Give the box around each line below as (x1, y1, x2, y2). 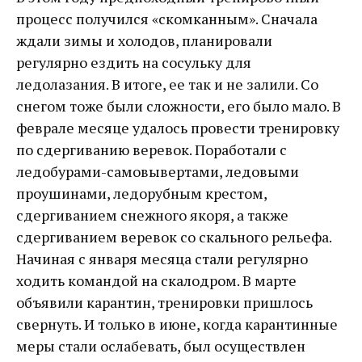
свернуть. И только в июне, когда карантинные (16, 314, 338, 334)
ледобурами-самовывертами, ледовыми (16, 162, 299, 181)
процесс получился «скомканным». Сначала (16, 9, 318, 28)
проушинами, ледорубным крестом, (16, 183, 267, 203)
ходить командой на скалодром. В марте (16, 271, 297, 290)
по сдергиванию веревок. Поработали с (16, 140, 287, 159)
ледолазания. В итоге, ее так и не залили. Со (16, 74, 318, 94)
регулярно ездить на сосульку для (16, 53, 251, 72)
